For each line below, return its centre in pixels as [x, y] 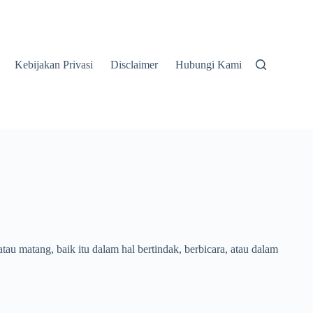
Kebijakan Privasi [53, 64]
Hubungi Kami [208, 64]
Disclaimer [134, 64]
